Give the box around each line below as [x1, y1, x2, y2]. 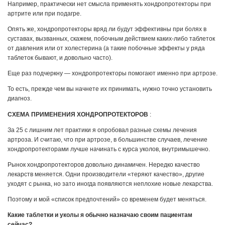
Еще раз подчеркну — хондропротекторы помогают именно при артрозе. [8, 70, 217, 77]
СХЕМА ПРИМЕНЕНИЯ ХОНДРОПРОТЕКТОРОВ [8, 110, 148, 118]
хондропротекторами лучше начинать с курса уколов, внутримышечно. [8, 145, 210, 153]
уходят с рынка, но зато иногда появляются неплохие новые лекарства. [8, 180, 213, 187]
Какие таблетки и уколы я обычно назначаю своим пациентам [8, 211, 192, 219]
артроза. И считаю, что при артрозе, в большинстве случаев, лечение [8, 136, 207, 143]
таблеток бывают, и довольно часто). [8, 54, 113, 62]
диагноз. [8, 95, 32, 102]
